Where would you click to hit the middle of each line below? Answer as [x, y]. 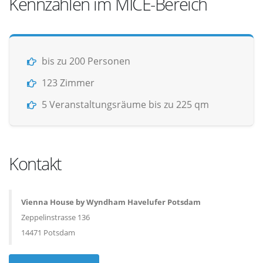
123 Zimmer [68, 83]
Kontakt [35, 163]
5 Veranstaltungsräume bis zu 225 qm [125, 104]
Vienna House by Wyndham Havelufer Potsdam [111, 202]
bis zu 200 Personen [86, 61]
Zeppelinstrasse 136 [55, 217]
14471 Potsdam [48, 232]
